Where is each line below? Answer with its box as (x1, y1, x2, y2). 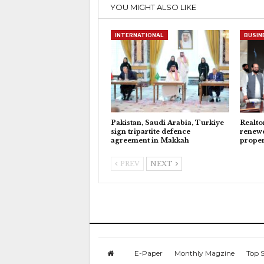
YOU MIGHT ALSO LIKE (110, 2, 196, 12)
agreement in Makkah (111, 136, 189, 145)
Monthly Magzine (174, 249, 235, 258)
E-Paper (134, 249, 163, 258)
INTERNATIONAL (115, 31, 164, 38)
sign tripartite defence (111, 127, 190, 136)
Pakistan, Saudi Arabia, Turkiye (111, 118, 224, 127)
